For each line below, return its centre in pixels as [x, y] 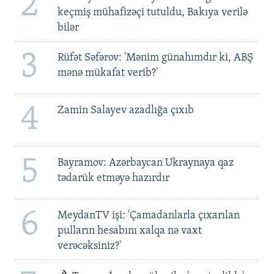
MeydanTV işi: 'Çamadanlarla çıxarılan [148, 215]
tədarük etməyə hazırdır [113, 178]
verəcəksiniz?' [89, 246]
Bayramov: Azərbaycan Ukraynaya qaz [145, 163]
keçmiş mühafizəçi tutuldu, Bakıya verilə [152, 13]
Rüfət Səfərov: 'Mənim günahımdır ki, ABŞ [155, 57]
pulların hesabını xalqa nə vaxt [129, 231]
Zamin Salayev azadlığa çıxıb [125, 110]
